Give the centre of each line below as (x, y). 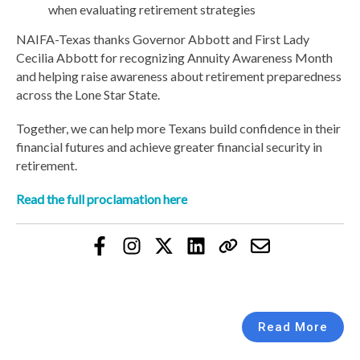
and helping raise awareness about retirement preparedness (179, 76)
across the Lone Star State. (88, 94)
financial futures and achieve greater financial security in (169, 146)
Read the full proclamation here (102, 198)
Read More (293, 327)
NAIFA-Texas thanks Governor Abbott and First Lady (163, 39)
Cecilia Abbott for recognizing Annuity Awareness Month (174, 57)
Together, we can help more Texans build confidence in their (178, 128)
